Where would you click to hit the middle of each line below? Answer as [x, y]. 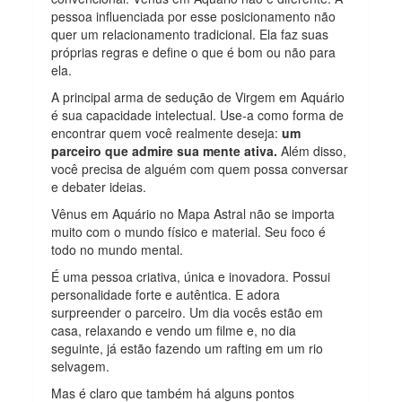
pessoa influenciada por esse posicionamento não [194, 17]
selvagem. [81, 367]
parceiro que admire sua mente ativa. [165, 151]
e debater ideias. [99, 187]
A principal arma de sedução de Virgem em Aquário [198, 97]
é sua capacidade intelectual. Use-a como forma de [198, 115]
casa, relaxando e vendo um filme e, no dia [174, 331]
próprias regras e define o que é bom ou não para [194, 52]
